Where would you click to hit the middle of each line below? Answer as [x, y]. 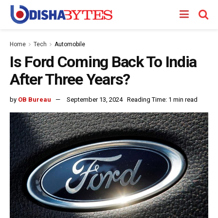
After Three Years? [70, 79]
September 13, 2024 [95, 99]
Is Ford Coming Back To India [103, 62]
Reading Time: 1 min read [162, 99]
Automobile [70, 44]
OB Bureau [35, 99]
